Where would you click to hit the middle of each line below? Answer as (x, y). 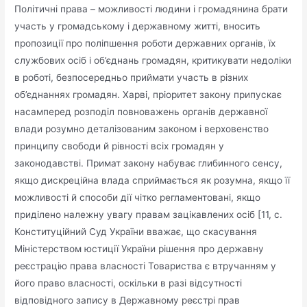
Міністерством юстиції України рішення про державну (139, 248)
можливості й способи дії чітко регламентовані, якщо (138, 197)
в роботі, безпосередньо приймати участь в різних (132, 77)
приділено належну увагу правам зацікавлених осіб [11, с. (149, 214)
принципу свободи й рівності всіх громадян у (120, 146)
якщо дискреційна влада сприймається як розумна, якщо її (152, 180)
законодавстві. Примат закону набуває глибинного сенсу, (149, 163)
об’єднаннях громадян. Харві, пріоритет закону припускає (148, 94)
